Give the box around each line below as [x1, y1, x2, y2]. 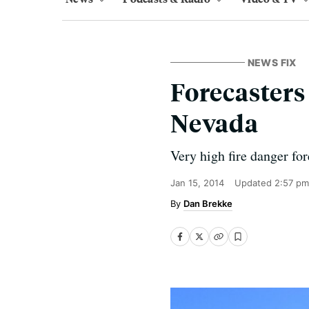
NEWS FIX [247, 57, 297, 68]
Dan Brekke [183, 198, 232, 209]
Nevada [170, 107, 259, 138]
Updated [235, 177, 275, 188]
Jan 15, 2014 [170, 177, 224, 188]
